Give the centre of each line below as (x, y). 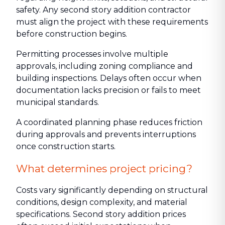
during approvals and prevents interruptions (106, 134)
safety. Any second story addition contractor (103, 10)
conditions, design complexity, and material (102, 202)
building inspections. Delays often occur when (109, 78)
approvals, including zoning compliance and (104, 66)
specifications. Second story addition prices (101, 214)
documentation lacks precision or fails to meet (108, 90)
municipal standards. (58, 102)
